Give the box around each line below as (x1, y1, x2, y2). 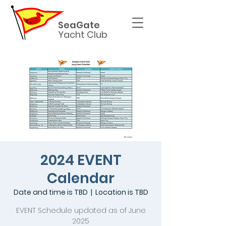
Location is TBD (95, 187, 148, 197)
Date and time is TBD (13, 187, 88, 197)
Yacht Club (58, 28, 107, 41)
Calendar (47, 168, 115, 188)
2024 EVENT (40, 150, 122, 170)
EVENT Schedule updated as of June (16, 205, 146, 215)
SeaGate (58, 19, 100, 31)
